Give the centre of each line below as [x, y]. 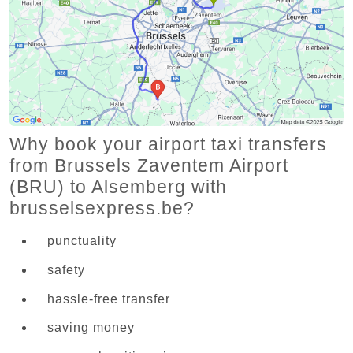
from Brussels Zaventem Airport [149, 165]
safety [66, 269]
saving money [91, 328]
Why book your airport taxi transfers [168, 144]
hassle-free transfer [109, 299]
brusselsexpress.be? [102, 208]
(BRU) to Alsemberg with [118, 186]
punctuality [82, 240]
